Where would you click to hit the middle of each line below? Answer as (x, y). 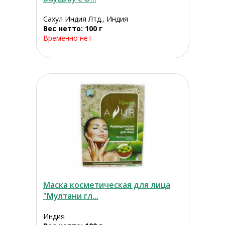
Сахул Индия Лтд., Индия (85, 19)
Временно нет (67, 38)
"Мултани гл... (71, 196)
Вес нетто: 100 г (73, 29)
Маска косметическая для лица (106, 185)
